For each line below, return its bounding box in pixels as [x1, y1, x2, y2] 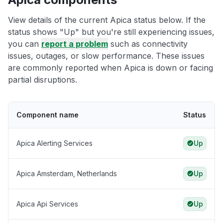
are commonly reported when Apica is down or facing [8, 63, 213, 73]
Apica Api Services [16, 200, 78, 209]
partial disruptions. [8, 75, 77, 85]
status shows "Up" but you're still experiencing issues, [8, 27, 215, 37]
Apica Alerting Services [16, 139, 93, 148]
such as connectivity [108, 39, 188, 49]
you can [8, 39, 41, 49]
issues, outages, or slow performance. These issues [8, 51, 205, 61]
